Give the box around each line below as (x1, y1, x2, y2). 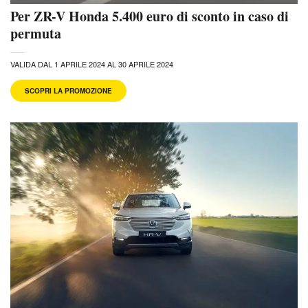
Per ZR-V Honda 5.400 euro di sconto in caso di (10, 5, 289, 26)
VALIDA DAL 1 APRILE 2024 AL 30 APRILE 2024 (10, 58, 173, 69)
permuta (10, 23, 61, 43)
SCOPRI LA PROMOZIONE (25, 85, 112, 96)
